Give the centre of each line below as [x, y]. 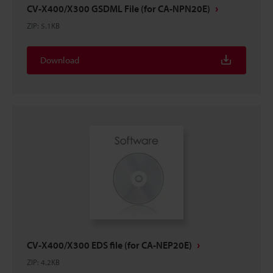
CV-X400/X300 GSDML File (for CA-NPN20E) [119, 9]
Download [60, 60]
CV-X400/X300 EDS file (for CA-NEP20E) [109, 245]
